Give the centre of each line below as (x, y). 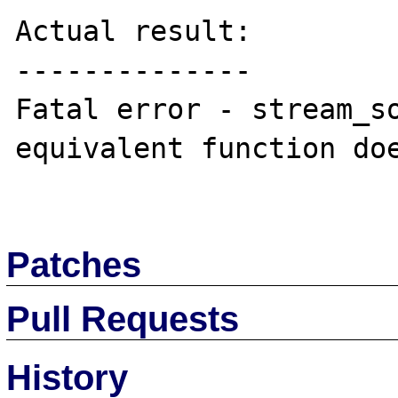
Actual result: (134, 31)
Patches (74, 264)
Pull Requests (123, 318)
